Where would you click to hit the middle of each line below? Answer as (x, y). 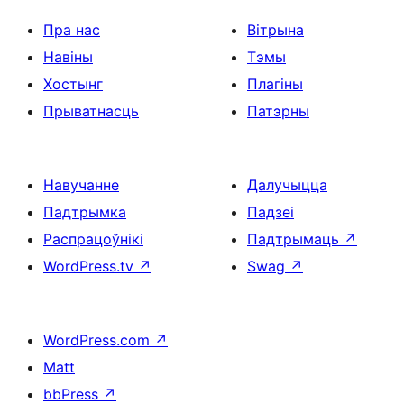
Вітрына (275, 30)
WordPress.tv (91, 266)
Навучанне (81, 185)
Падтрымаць (295, 239)
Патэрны (278, 111)
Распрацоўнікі (93, 239)
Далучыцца (287, 185)
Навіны (68, 57)
